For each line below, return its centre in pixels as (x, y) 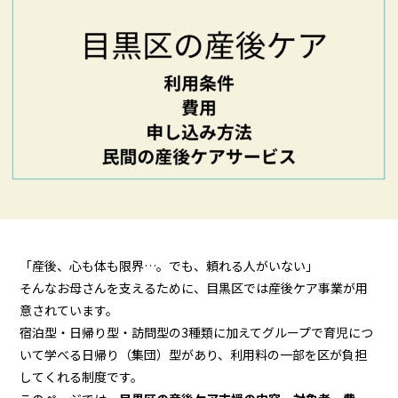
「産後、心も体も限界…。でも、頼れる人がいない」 (169, 265)
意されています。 (69, 310)
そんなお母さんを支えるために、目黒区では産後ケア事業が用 (194, 287)
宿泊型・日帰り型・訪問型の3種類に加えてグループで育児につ (197, 332)
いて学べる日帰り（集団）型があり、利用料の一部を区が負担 (194, 354)
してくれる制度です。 (82, 376)
